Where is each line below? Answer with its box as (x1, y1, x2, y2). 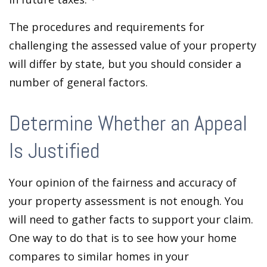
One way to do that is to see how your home (9, 231, 237, 245)
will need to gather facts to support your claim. (9, 212, 253, 226)
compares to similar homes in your (9, 249, 189, 263)
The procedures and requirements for (9, 20, 204, 34)
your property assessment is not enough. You (9, 194, 244, 208)
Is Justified (9, 137, 100, 164)
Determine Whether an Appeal (9, 110, 247, 137)
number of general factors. (9, 75, 148, 89)
